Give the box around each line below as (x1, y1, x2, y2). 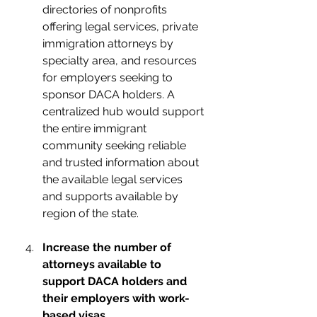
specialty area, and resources (42, 54, 200, 67)
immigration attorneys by (42, 37, 176, 50)
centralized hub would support (42, 105, 207, 118)
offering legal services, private (42, 20, 201, 33)
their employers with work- (42, 292, 190, 305)
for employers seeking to (42, 71, 175, 84)
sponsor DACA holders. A (42, 88, 178, 101)
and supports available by (42, 190, 181, 203)
